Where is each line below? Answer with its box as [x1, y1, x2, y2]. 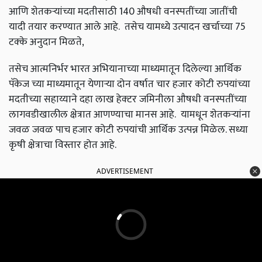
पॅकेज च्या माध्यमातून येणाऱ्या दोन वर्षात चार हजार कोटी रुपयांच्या [9, 75, 250, 93]
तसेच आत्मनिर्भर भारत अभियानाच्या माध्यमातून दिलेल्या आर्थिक [9, 60, 242, 78]
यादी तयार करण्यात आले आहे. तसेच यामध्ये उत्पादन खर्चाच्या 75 [9, 18, 246, 36]
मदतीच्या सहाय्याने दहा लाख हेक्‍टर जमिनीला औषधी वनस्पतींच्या [9, 91, 247, 108]
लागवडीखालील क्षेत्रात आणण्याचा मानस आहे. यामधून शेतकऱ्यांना [9, 106, 250, 123]
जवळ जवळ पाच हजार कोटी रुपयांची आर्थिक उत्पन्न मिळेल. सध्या [9, 121, 248, 139]
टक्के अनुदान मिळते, [9, 33, 87, 51]
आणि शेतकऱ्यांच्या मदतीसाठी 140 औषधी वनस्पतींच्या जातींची [9, 3, 237, 20]
